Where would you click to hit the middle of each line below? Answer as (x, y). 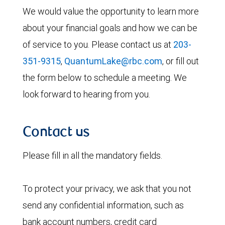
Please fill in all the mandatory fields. (92, 155)
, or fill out (181, 61)
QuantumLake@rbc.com (113, 61)
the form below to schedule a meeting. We (105, 78)
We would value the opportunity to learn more (111, 11)
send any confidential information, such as (103, 205)
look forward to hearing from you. (86, 94)
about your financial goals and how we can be (110, 28)
